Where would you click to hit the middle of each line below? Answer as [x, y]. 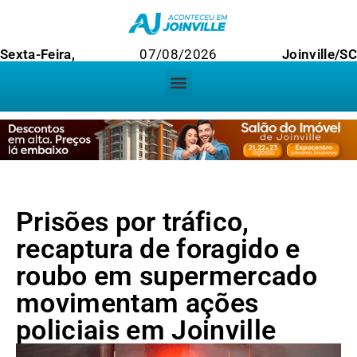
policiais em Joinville [146, 330]
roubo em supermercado [167, 276]
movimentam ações [137, 303]
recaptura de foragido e [158, 249]
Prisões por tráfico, [133, 222]
